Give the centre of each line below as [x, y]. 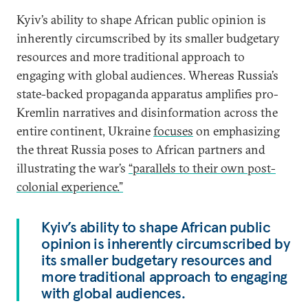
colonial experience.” [70, 187]
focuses [173, 131]
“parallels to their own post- [202, 168]
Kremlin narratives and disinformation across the [147, 112]
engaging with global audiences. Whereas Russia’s [147, 75]
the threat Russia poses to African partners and [141, 150]
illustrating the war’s [73, 168]
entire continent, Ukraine [85, 131]
